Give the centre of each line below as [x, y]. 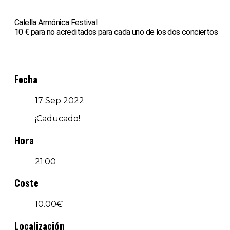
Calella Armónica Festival [56, 22]
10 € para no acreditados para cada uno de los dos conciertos [116, 32]
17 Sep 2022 [60, 101]
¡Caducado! [57, 119]
